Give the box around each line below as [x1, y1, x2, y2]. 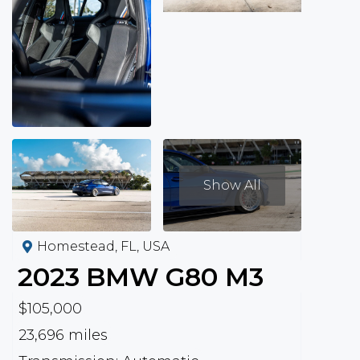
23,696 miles [18, 326, 108, 345]
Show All [202, 177, 261, 193]
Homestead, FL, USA [37, 239, 170, 255]
